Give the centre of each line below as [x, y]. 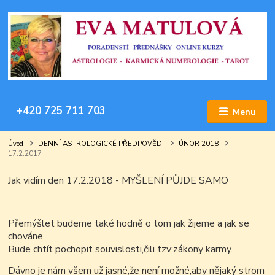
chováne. [27, 237]
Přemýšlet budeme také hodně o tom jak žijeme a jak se [129, 224]
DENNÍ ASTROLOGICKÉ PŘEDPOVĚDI [101, 144]
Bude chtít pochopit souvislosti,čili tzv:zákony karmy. [121, 250]
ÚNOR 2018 [198, 144]
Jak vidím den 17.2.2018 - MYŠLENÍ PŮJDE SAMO [118, 181]
